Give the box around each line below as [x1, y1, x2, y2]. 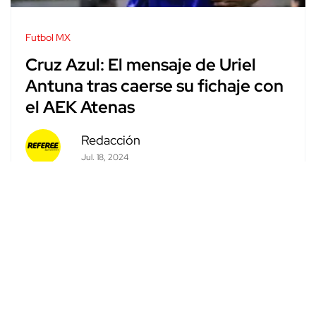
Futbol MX [25, 30, 71, 44]
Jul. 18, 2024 [80, 151, 128, 163]
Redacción [80, 131, 140, 148]
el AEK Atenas [25, 96, 135, 119]
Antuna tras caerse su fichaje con [25, 75, 284, 97]
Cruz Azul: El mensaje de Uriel [25, 54, 256, 76]
